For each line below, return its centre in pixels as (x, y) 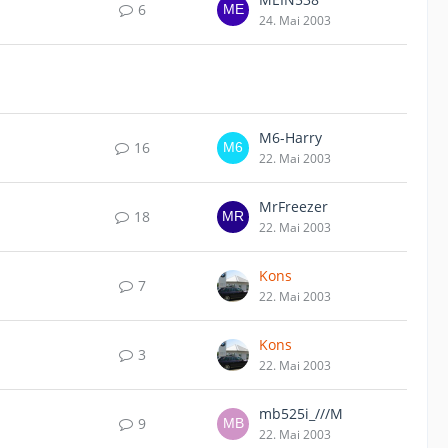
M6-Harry (290, 137)
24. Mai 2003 (295, 20)
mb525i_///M (301, 413)
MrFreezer (293, 206)
